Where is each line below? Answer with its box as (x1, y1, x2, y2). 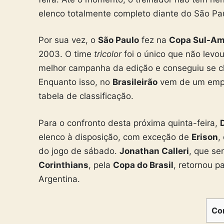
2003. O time (38, 49, 94, 59)
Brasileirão (112, 77, 157, 87)
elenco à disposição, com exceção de (38, 131, 191, 142)
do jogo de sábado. (38, 145, 119, 156)
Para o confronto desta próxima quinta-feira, (38, 117, 220, 128)
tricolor (94, 49, 121, 59)
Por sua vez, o (38, 35, 98, 45)
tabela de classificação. (38, 91, 133, 101)
